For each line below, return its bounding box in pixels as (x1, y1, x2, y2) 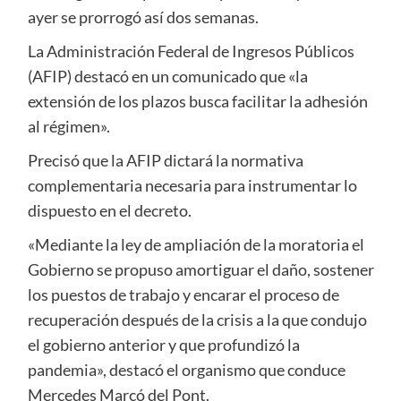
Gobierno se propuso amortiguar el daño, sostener (27, 260, 374, 280)
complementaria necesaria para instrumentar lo (27, 175, 357, 196)
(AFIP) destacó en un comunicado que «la (27, 66, 308, 87)
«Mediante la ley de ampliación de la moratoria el (27, 235, 364, 255)
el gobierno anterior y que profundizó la (27, 335, 300, 355)
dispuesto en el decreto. (27, 200, 192, 221)
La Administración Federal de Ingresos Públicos (27, 41, 354, 62)
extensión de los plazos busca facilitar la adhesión (27, 91, 368, 112)
